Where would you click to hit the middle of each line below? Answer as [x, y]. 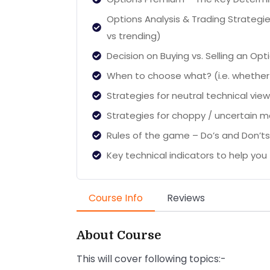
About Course [119, 235]
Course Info [116, 198]
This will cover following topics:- [151, 259]
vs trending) [133, 36]
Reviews [186, 198]
